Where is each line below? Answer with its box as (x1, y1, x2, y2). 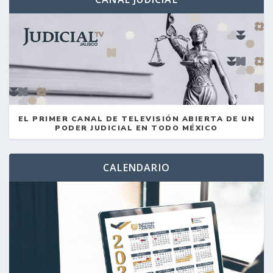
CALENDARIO (103, 160, 170, 174)
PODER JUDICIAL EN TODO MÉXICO (55, 122, 218, 133)
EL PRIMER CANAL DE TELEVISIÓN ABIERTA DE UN (18, 113, 255, 124)
